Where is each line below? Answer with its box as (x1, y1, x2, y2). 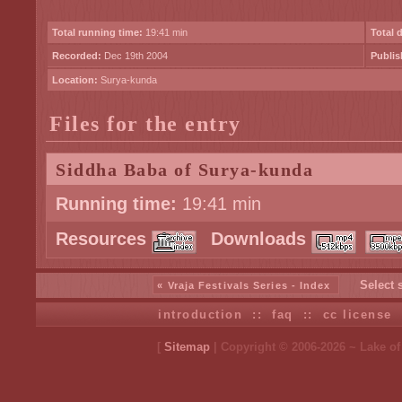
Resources (56, 229, 146, 249)
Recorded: (52, 50, 101, 61)
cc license (322, 308, 392, 321)
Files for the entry (49, 111, 241, 135)
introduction (158, 308, 243, 321)
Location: (52, 74, 98, 85)
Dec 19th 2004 (101, 50, 168, 61)
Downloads (211, 229, 306, 249)
